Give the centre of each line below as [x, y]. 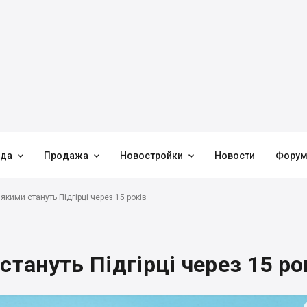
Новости [235, 156]
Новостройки [151, 156]
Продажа [66, 156]
